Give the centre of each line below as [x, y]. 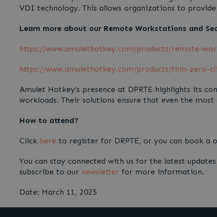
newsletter [100, 172]
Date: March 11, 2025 [58, 192]
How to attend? [49, 120]
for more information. [162, 172]
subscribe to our [50, 172]
